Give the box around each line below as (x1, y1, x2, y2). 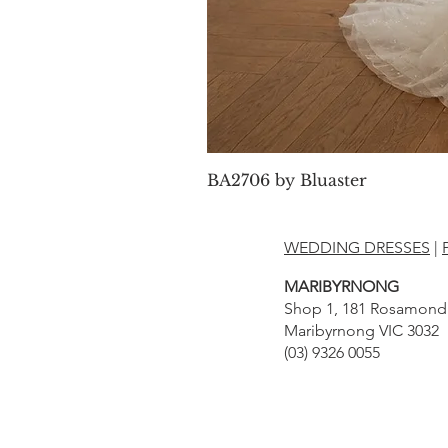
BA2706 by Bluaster (207, 170, 367, 191)
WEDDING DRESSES (284, 238, 430, 258)
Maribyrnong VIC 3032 (284, 321, 439, 341)
